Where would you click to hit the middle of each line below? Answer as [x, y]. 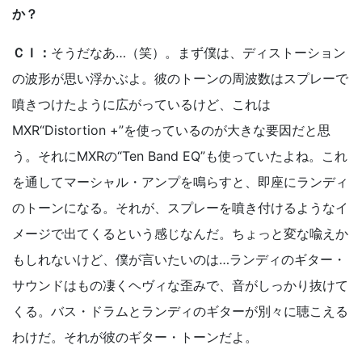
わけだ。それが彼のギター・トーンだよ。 [135, 337]
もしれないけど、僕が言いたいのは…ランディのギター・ [179, 260]
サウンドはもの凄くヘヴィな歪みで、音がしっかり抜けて [180, 286]
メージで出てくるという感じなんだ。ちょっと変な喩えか [180, 234]
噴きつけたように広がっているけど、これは [141, 105]
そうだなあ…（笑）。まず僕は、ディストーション [198, 53]
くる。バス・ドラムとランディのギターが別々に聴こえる [180, 311]
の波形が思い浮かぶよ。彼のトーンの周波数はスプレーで [180, 79]
